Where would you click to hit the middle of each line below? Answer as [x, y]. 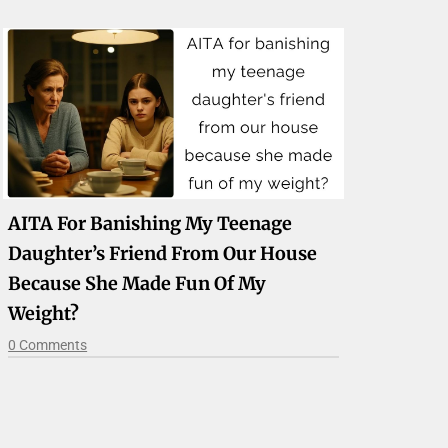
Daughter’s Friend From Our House [163, 253]
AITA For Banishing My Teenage [150, 223]
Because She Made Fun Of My [137, 283]
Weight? [44, 313]
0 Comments [48, 344]
